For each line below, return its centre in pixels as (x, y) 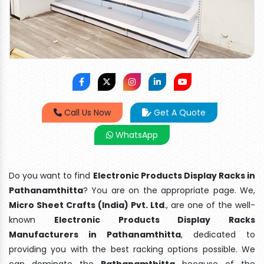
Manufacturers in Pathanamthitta (95, 234)
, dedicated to (218, 234)
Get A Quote (179, 112)
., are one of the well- (210, 205)
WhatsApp (136, 135)
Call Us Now (86, 112)
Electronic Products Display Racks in (174, 175)
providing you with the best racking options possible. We (132, 249)
